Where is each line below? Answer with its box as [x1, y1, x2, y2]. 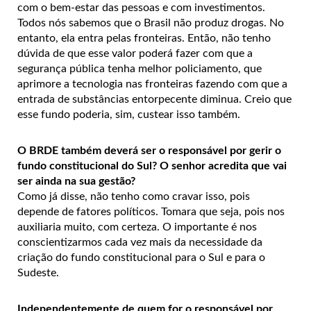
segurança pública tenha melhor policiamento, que [17, 63, 262, 75]
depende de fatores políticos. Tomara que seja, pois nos [17, 206, 285, 218]
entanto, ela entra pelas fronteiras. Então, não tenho [17, 33, 271, 44]
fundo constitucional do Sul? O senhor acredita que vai [17, 160, 287, 172]
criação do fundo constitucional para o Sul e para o [17, 252, 265, 264]
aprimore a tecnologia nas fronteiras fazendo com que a [17, 78, 287, 90]
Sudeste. [17, 267, 59, 279]
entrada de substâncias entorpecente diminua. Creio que [17, 94, 292, 106]
